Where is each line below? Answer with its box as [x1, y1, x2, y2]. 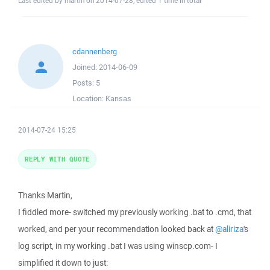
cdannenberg [72, 46, 117, 57]
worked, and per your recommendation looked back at [18, 224, 215, 234]
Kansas [105, 93, 131, 104]
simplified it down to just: [18, 257, 108, 268]
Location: [72, 93, 105, 104]
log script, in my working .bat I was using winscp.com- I [18, 240, 218, 251]
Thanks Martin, [18, 190, 72, 201]
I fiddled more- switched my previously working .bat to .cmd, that [18, 207, 251, 218]
